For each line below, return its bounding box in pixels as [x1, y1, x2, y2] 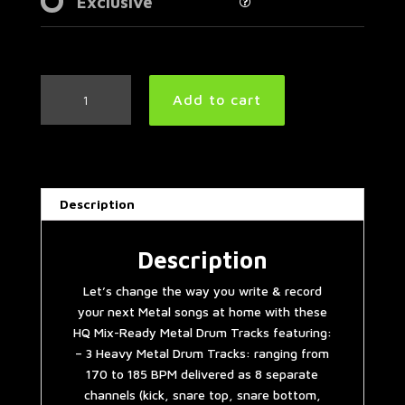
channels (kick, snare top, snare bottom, [83, 386, 321, 402]
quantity [39, 201, 89, 217]
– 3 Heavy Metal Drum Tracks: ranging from [75, 344, 330, 361]
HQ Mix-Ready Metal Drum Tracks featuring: [72, 324, 332, 340]
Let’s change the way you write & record [82, 282, 322, 298]
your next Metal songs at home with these [77, 303, 327, 319]
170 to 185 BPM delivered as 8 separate [86, 365, 319, 381]
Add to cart [172, 91, 261, 108]
